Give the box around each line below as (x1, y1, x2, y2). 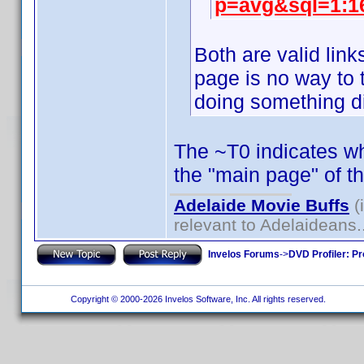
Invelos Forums (208, 248, 279, 260)
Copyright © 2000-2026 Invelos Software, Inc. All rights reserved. (65, 294, 328, 304)
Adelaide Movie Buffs (174, 196, 349, 214)
